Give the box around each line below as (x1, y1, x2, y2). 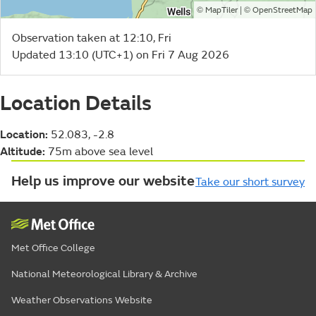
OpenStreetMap (253, 4, 312, 16)
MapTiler (205, 4, 238, 16)
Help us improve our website (11, 171, 195, 190)
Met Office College (11, 241, 95, 254)
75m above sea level (45, 144, 153, 159)
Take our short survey (195, 174, 305, 189)
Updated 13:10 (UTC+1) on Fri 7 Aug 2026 (12, 47, 229, 62)
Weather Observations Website (11, 293, 152, 306)
